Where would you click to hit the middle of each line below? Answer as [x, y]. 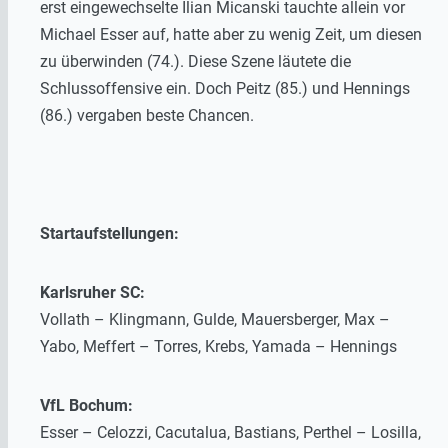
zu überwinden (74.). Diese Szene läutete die [195, 61]
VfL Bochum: [86, 405]
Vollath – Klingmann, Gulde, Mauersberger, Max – [215, 319]
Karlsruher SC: [92, 292]
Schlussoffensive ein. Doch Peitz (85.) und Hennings [225, 88]
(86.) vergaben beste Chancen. [147, 115]
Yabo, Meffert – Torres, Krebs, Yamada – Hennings [218, 346]
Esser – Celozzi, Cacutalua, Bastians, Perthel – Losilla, [230, 432]
